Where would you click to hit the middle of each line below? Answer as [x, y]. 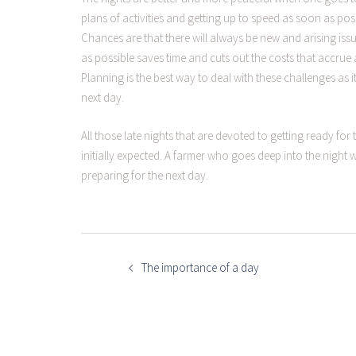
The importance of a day [200, 267]
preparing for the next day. [145, 175]
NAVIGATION [126, 254]
